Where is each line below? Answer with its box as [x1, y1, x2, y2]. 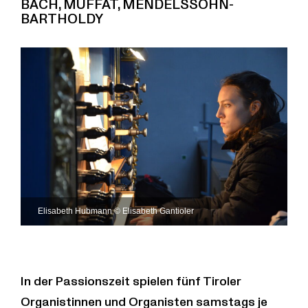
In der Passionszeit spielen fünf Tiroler [21, 274, 241, 289]
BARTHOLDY [21, 11, 103, 27]
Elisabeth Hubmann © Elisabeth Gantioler [38, 206, 194, 216]
